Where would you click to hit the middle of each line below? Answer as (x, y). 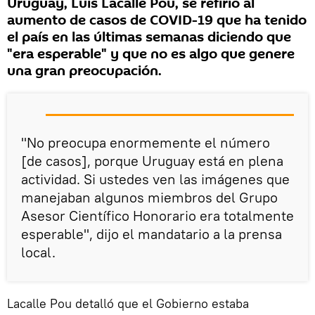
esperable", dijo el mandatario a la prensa (152, 234)
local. (38, 252)
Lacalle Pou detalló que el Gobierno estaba (128, 304)
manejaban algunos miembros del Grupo (149, 198)
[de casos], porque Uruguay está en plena (152, 161)
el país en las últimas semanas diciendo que (149, 38)
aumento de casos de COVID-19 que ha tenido (157, 21)
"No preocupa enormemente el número (146, 143)
